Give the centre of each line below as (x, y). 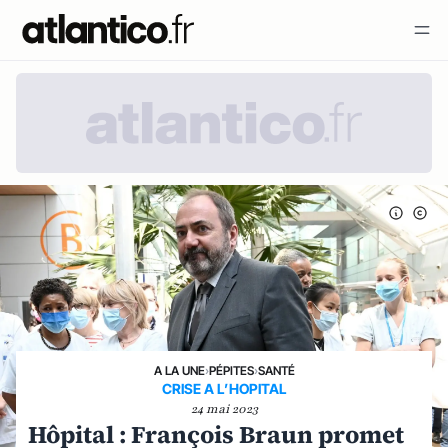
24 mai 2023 (224, 409)
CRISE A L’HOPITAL (224, 388)
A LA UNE (179, 370)
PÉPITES (231, 370)
